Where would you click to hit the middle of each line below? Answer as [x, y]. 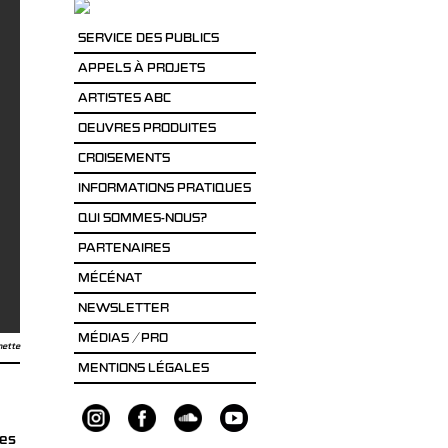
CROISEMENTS [123, 159]
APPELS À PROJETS [141, 69]
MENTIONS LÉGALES [143, 369]
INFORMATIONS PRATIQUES [164, 189]
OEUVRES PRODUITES [146, 129]
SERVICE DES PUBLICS [148, 39]
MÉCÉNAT [109, 279]
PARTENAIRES [123, 249]
